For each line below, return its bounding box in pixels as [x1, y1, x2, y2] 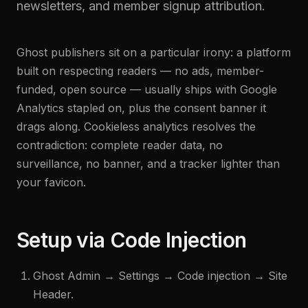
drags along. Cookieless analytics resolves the [16, 120, 256, 133]
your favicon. [16, 175, 86, 189]
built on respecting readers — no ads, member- [16, 64, 264, 78]
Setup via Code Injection [16, 228, 247, 252]
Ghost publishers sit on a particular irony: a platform [16, 45, 291, 59]
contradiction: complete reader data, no [16, 138, 223, 152]
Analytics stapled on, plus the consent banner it [16, 101, 266, 115]
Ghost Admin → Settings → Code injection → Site [33, 269, 287, 283]
